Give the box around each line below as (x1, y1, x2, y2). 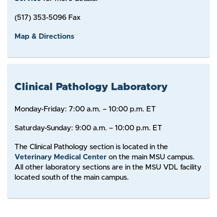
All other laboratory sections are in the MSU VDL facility (14, 164, 201, 171)
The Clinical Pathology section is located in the (14, 143, 168, 151)
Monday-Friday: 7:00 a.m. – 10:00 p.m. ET (14, 106, 156, 113)
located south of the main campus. (14, 174, 129, 182)
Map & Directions (14, 33, 74, 41)
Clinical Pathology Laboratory (14, 81, 168, 92)
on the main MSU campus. (106, 154, 195, 161)
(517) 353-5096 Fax (14, 14, 80, 22)
